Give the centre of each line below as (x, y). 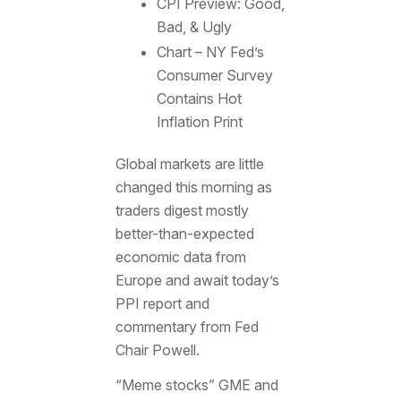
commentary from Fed (187, 326)
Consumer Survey (214, 75)
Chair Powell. (157, 350)
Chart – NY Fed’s (210, 51)
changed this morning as (193, 187)
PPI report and (162, 303)
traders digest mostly (182, 210)
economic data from (180, 256)
